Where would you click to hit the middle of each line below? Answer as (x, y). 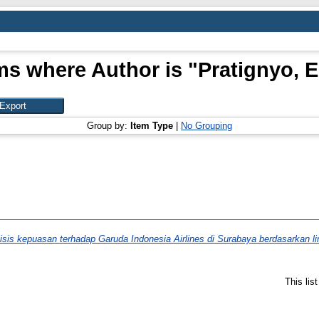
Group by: (109, 126)
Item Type (152, 126)
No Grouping (206, 126)
